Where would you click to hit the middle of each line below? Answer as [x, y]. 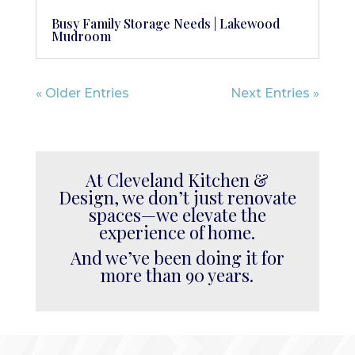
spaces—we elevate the [177, 215]
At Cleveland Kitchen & [177, 180]
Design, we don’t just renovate [177, 198]
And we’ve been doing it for [177, 258]
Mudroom [81, 36]
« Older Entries [82, 94]
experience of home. [177, 233]
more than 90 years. [177, 275]
